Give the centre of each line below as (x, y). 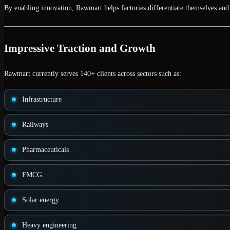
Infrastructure (42, 100)
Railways (35, 125)
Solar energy (41, 200)
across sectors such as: (148, 74)
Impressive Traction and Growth (80, 49)
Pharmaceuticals (45, 150)
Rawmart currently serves (42, 74)
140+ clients (98, 74)
